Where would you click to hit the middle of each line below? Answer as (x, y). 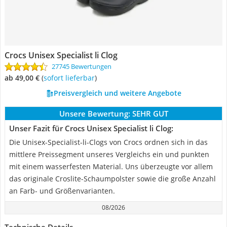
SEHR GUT (150, 113)
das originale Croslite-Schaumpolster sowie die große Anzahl (112, 179)
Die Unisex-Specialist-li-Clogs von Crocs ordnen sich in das (108, 142)
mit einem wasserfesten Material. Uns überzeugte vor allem (111, 166)
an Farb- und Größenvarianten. (62, 191)
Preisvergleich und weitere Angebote (117, 93)
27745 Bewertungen (82, 66)
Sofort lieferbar (71, 78)
